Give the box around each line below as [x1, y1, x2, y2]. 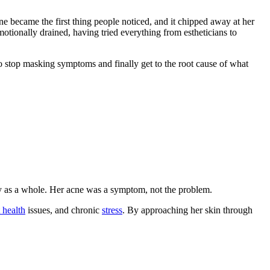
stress [102, 204, 122, 215]
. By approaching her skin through [122, 204, 253, 215]
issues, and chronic [25, 204, 102, 215]
